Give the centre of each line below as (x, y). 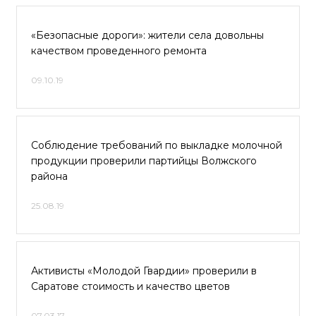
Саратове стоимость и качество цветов (130, 286)
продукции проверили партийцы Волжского (144, 161)
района (49, 176)
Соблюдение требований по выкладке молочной (157, 145)
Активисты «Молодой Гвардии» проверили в (144, 271)
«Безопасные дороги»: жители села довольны (147, 35)
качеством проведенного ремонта (119, 51)
